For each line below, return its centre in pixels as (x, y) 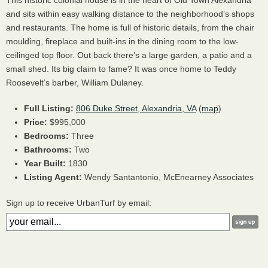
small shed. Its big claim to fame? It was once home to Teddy (121, 69)
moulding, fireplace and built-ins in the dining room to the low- (122, 41)
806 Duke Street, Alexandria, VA (136, 108)
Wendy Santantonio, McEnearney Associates (168, 177)
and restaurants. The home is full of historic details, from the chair (130, 28)
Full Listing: (49, 108)
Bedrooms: (46, 136)
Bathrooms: (48, 150)
